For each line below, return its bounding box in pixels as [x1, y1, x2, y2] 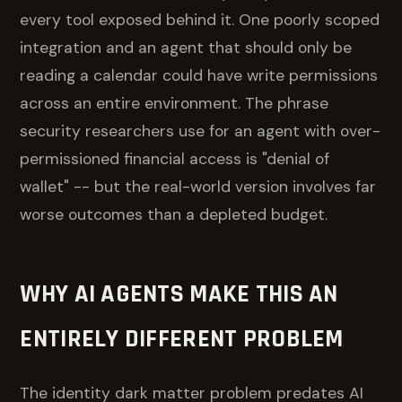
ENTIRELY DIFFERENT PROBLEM [20, 322, 344, 355]
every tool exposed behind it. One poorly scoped [20, 9, 380, 30]
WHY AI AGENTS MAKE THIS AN [20, 277, 338, 310]
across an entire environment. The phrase [20, 92, 329, 113]
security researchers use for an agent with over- [20, 120, 381, 141]
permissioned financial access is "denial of [20, 148, 330, 169]
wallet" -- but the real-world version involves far [20, 176, 377, 197]
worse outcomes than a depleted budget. [20, 204, 328, 224]
